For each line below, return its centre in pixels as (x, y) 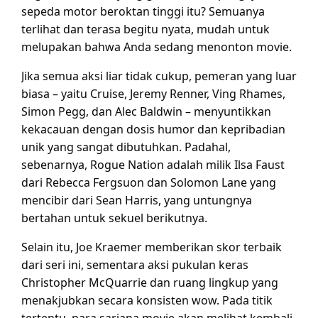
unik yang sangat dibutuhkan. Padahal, (126, 147)
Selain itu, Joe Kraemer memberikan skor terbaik (152, 247)
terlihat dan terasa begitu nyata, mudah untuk (146, 29)
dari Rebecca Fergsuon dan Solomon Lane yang (149, 182)
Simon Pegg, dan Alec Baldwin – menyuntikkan (146, 111)
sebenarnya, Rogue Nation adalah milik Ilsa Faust (153, 164)
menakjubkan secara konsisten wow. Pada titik (147, 300)
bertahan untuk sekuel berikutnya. (114, 218)
